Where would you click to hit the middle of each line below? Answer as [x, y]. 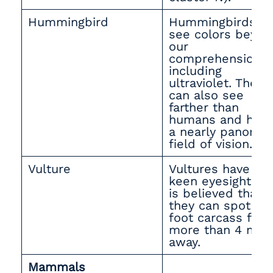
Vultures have [209, 169]
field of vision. [213, 144]
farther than [204, 107]
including [195, 71]
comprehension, [216, 58]
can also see [206, 95]
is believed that [215, 193]
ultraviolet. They [216, 83]
